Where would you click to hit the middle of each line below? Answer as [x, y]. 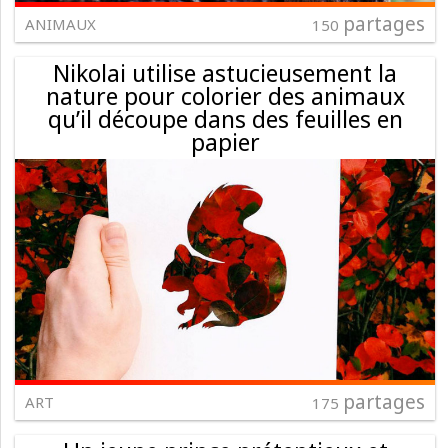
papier [225, 142]
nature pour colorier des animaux [225, 96]
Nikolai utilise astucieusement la [225, 73]
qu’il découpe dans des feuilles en [225, 119]
